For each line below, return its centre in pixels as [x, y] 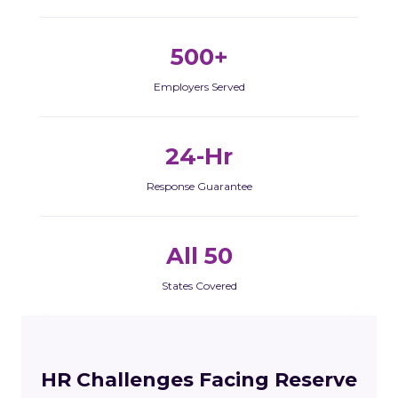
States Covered [199, 285]
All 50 [199, 255]
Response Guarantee [199, 186]
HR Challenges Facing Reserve [199, 379]
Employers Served [199, 86]
